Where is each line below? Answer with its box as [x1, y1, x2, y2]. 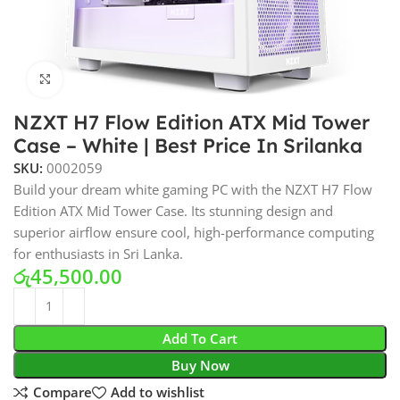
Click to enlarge [62, 71, 158, 87]
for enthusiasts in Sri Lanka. [13, 244, 184, 262]
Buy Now [171, 355, 229, 374]
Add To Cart [162, 329, 237, 347]
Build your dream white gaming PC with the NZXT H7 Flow [13, 179, 373, 198]
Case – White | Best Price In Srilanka [13, 132, 363, 158]
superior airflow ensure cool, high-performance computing [13, 222, 375, 241]
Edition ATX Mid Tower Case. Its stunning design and [13, 201, 334, 220]
